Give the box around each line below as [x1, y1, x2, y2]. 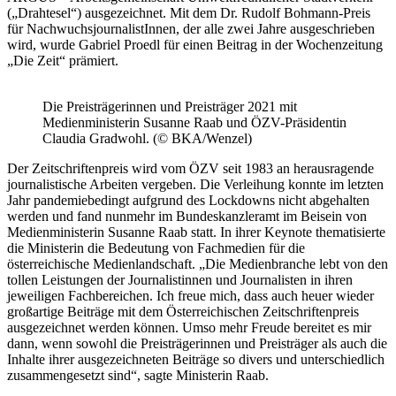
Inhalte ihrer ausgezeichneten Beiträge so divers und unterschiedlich [7, 351, 385, 367]
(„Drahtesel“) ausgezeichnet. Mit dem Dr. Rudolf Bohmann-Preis [7, 4, 370, 20]
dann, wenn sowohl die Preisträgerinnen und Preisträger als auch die [7, 335, 387, 351]
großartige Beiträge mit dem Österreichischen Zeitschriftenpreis [7, 303, 359, 319]
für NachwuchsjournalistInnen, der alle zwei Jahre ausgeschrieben [7, 20, 375, 36]
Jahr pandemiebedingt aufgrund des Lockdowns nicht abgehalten [7, 192, 369, 208]
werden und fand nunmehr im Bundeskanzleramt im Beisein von [7, 208, 367, 224]
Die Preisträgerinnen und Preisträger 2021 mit [42, 98, 297, 114]
